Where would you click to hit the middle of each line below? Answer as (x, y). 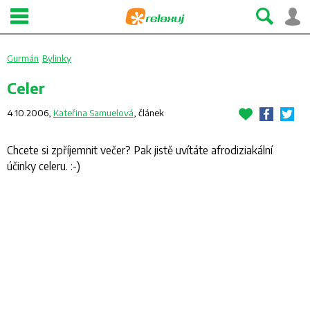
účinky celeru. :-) (44, 166)
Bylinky (57, 58)
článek (151, 113)
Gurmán (23, 58)
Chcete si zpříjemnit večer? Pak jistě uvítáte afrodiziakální (140, 150)
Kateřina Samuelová (93, 113)
